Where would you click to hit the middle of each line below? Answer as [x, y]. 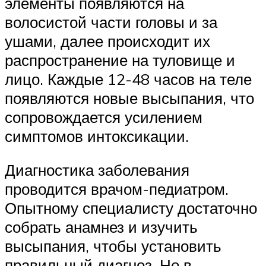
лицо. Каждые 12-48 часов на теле [128, 79]
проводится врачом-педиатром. [117, 189]
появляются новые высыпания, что [129, 98]
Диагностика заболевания [97, 170]
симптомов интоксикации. [97, 136]
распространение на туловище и [120, 60]
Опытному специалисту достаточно [131, 208]
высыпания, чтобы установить [113, 246]
